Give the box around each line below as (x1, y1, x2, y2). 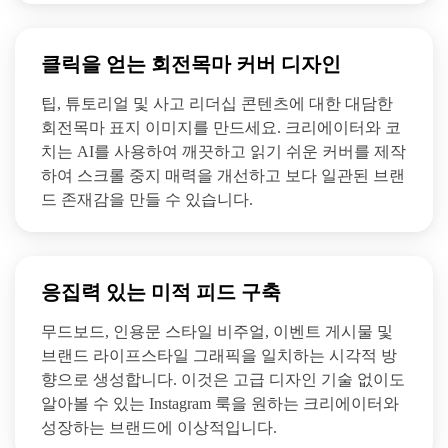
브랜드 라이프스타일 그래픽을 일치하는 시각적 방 (41, 346, 397, 364)
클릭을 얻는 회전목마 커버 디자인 (41, 52, 341, 75)
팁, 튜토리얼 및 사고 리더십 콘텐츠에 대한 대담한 (41, 94, 393, 112)
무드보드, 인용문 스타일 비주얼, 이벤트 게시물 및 (41, 322, 393, 340)
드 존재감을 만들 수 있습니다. (41, 190, 253, 208)
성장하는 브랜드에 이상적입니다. (41, 418, 277, 436)
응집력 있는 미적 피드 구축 (41, 280, 281, 303)
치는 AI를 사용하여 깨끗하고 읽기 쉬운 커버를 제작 (41, 142, 406, 160)
